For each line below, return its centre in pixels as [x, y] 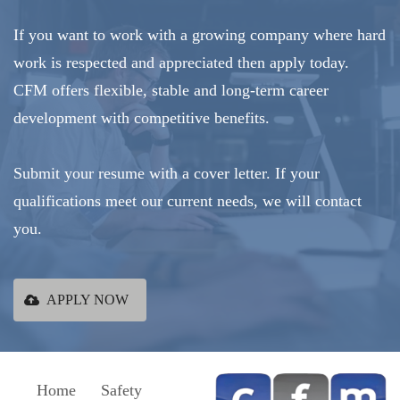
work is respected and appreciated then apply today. [181, 62]
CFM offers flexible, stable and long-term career [171, 90]
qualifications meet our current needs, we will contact [187, 200]
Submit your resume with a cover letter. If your [167, 173]
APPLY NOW [87, 299]
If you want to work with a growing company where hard [200, 34]
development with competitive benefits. [142, 117]
